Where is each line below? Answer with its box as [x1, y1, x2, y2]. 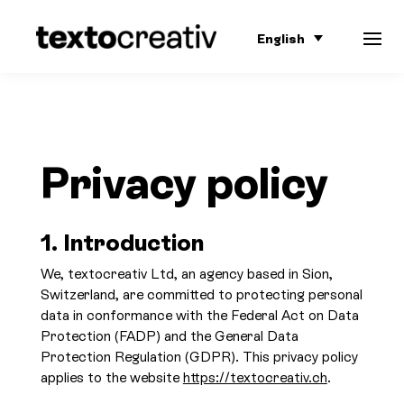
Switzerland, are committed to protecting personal [40, 287, 363, 302]
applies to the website [40, 370, 183, 385]
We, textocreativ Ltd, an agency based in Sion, [40, 266, 333, 281]
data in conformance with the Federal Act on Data [40, 308, 359, 323]
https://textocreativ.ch [182, 370, 327, 385]
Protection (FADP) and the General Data [40, 328, 298, 344]
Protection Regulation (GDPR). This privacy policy [40, 349, 358, 364]
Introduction [62, 230, 204, 256]
